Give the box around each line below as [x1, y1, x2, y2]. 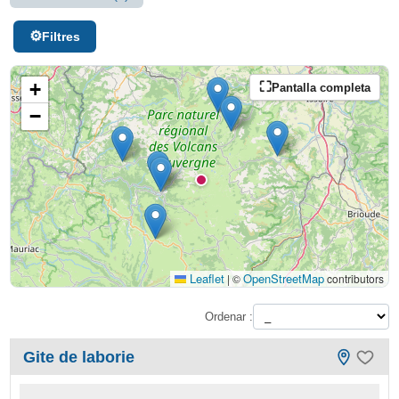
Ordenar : [204, 309, 253, 323]
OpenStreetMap [242, 270, 324, 287]
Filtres [42, 29, 80, 44]
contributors [323, 271, 384, 286]
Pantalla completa [271, 80, 370, 94]
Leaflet [185, 270, 224, 287]
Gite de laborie [23, 348, 135, 366]
